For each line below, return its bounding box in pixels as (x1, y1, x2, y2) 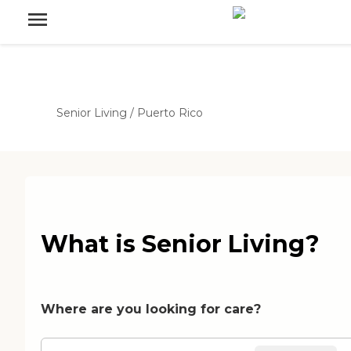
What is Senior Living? (41, 229, 320, 259)
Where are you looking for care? (41, 301, 261, 317)
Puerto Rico (137, 106, 203, 120)
